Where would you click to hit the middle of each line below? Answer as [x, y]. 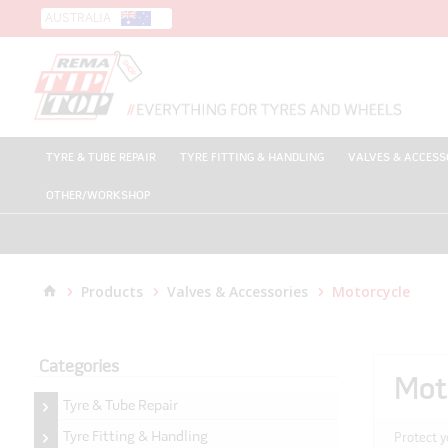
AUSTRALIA [78, 18]
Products [112, 291]
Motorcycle [371, 291]
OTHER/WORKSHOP [97, 196]
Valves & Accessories [238, 291]
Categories [78, 367]
